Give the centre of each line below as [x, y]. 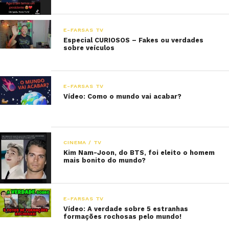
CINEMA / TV [83, 142]
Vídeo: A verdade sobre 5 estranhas [126, 209]
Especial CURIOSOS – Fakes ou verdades [134, 40]
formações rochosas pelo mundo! [123, 216]
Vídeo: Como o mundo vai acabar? [123, 96]
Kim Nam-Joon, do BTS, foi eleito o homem [139, 152]
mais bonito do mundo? [105, 160]
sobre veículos [89, 48]
